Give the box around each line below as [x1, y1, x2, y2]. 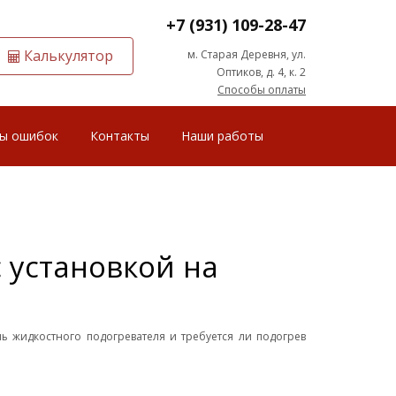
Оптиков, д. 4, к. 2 [217, 65, 306, 80]
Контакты [90, 126, 149, 144]
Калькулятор [20, 45, 113, 65]
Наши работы [181, 126, 263, 144]
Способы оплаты [217, 82, 306, 97]
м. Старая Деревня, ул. [187, 47, 306, 62]
